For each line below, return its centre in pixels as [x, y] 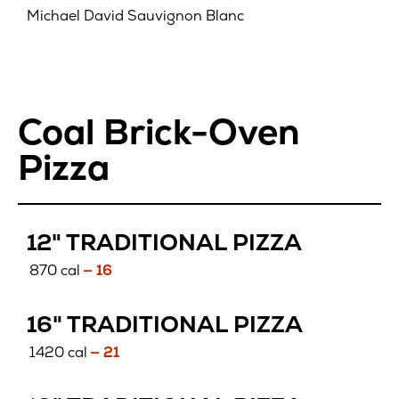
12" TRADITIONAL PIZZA [164, 243]
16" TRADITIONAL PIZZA [165, 325]
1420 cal [59, 352]
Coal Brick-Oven [159, 132]
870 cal [55, 270]
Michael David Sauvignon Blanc [135, 16]
